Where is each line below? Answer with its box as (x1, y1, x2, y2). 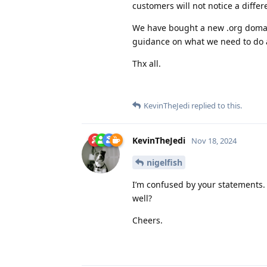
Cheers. (132, 214, 163, 226)
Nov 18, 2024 (191, 135, 237, 146)
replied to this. (190, 100, 242, 111)
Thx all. (132, 57, 161, 69)
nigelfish (147, 156, 182, 168)
